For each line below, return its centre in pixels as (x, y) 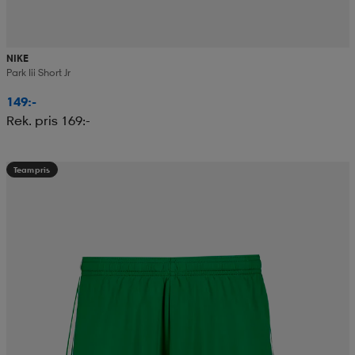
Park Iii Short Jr (38, 73)
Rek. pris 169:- (48, 121)
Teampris (32, 170)
